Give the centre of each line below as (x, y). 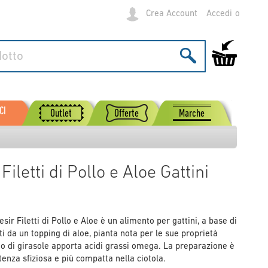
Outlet (61, 114)
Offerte (126, 114)
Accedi (219, 14)
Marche (191, 114)
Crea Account (172, 14)
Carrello (227, 46)
